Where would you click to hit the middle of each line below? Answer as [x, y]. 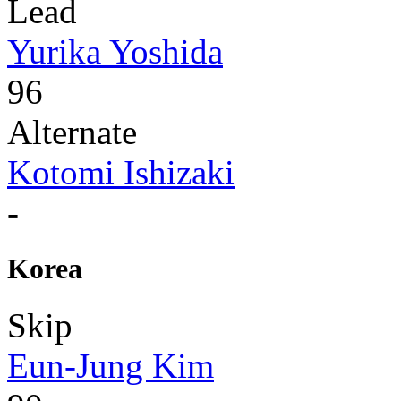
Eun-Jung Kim [111, 366]
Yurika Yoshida [115, 51]
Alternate [72, 132]
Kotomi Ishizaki [121, 172]
